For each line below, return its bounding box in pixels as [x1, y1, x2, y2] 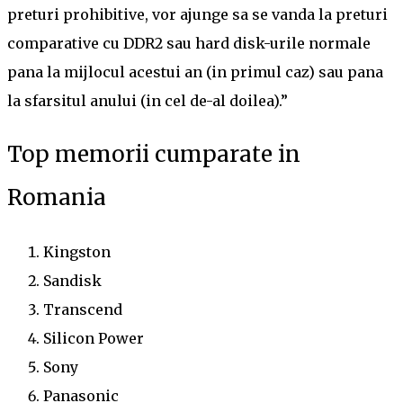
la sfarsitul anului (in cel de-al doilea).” [7, 91, 288, 110]
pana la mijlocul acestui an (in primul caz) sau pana [7, 62, 383, 81]
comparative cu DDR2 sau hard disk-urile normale [7, 33, 371, 52]
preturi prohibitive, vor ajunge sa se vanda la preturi [7, 4, 388, 23]
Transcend [43, 300, 122, 318]
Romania [7, 183, 106, 211]
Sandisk [43, 271, 102, 290]
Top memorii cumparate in [7, 139, 300, 168]
